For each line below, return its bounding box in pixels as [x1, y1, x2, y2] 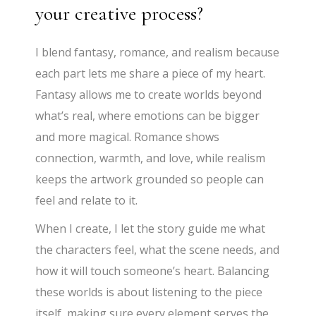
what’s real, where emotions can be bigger [35, 107, 260, 123]
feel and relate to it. [35, 192, 138, 208]
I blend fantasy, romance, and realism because [35, 44, 280, 60]
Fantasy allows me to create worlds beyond [35, 86, 262, 102]
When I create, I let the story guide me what [35, 220, 266, 236]
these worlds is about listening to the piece [35, 284, 263, 300]
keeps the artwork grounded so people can [35, 171, 265, 187]
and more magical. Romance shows [35, 128, 220, 145]
